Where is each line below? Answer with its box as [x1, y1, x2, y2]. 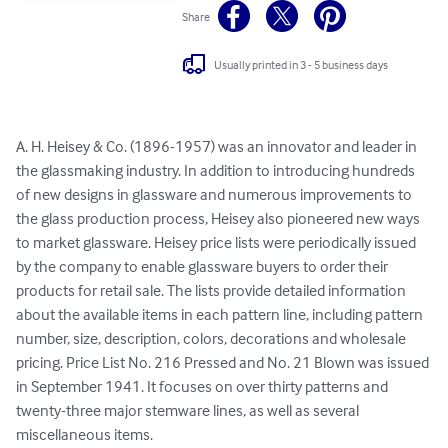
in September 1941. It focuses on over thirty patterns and [16, 376, 391, 397]
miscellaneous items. [16, 424, 153, 445]
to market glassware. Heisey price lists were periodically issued [16, 232, 419, 253]
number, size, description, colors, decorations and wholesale [16, 328, 409, 349]
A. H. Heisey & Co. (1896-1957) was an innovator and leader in [16, 136, 420, 157]
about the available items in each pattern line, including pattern [16, 304, 426, 325]
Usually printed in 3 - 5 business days [214, 56, 389, 72]
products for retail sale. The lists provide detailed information [16, 280, 409, 301]
